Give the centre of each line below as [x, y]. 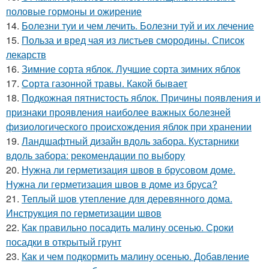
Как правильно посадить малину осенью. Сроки [128, 227]
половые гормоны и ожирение [74, 11]
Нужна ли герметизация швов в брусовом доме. [128, 170]
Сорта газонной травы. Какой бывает [104, 83]
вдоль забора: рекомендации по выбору [95, 155]
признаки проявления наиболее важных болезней [118, 112]
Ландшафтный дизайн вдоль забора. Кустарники [130, 141]
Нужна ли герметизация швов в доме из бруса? [112, 184]
